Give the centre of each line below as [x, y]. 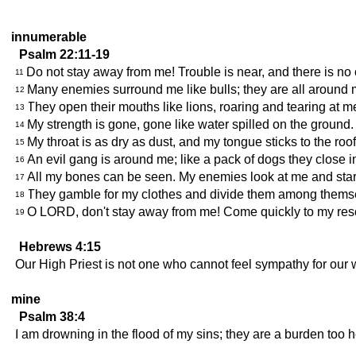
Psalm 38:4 [52, 317]
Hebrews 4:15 [60, 247]
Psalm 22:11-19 [64, 54]
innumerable [49, 37]
